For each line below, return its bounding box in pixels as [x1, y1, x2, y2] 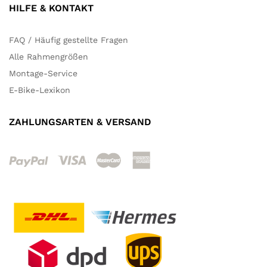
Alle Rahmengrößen [9, 52, 88, 62]
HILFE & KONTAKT [9, 2, 94, 14]
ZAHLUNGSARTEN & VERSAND [9, 116, 151, 128]
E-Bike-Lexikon [9, 85, 70, 95]
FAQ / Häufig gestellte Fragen [9, 35, 128, 45]
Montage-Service [9, 69, 77, 79]
